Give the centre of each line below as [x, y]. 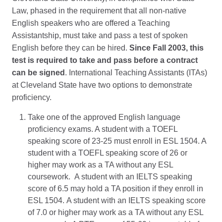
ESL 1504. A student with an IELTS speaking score [117, 200]
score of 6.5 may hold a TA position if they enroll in [115, 189]
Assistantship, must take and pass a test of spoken [100, 35]
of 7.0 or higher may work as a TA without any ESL [115, 212]
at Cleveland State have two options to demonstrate [102, 85]
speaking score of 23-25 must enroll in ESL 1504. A [117, 141]
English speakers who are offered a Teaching [91, 23]
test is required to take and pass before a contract [105, 60]
